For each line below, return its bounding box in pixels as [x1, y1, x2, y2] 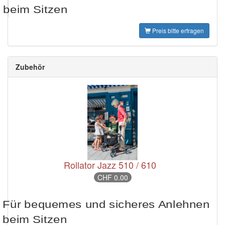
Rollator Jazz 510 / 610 [64, 158, 156, 172]
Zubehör [16, 62, 45, 72]
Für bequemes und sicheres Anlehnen [3, 198, 210, 211]
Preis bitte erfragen [152, 26, 204, 35]
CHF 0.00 [97, 172, 128, 183]
